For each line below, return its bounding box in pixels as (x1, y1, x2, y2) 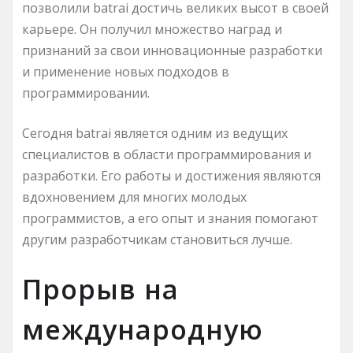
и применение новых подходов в (22, 62, 229, 80)
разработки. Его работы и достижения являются (22, 166, 321, 184)
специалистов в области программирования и (22, 145, 311, 163)
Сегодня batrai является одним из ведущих (22, 124, 288, 142)
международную (22, 310, 263, 347)
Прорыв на (22, 270, 179, 307)
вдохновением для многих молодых (22, 188, 247, 206)
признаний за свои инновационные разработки (22, 41, 322, 59)
